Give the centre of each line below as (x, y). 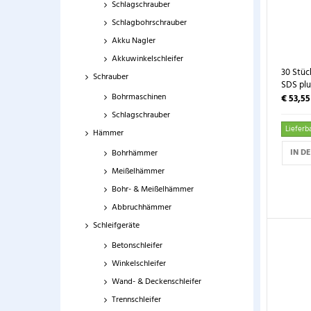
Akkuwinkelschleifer (148, 59)
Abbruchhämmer (142, 208)
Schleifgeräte (116, 226)
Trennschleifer (136, 300)
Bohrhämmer (135, 153)
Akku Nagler (134, 41)
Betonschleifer (137, 246)
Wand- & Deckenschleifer (157, 282)
